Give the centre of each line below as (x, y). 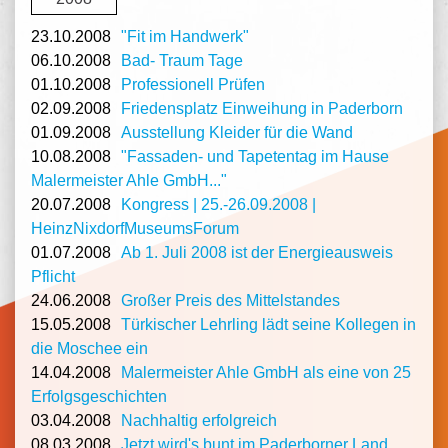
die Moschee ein (89, 349)
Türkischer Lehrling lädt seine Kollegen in (268, 325)
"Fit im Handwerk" (185, 37)
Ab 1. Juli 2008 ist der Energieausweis (257, 253)
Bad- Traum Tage (182, 61)
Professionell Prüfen (193, 85)
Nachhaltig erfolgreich (199, 421)
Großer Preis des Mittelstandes (230, 301)
